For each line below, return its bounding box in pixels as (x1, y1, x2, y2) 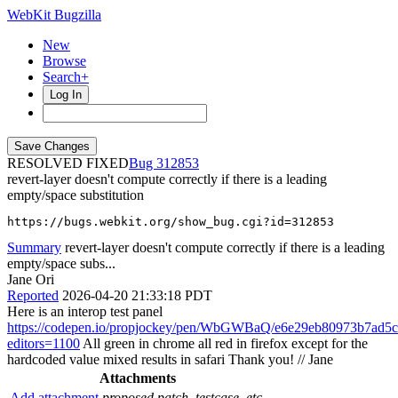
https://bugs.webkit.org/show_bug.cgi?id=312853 (7, 215, 334, 228)
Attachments (99, 370, 176, 386)
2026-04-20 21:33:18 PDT (62, 288, 212, 303)
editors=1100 (7, 336, 80, 351)
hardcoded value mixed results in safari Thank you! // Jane (7, 352, 333, 367)
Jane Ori (7, 272, 54, 287)
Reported (7, 288, 59, 303)
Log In (50, 88, 82, 101)
